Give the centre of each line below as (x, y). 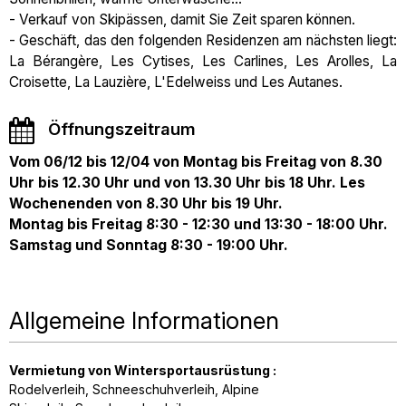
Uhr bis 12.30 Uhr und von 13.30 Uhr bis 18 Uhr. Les (187, 183)
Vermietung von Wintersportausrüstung (141, 370)
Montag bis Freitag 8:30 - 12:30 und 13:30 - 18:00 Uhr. (198, 224)
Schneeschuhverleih (154, 389)
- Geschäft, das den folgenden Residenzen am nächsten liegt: (203, 40)
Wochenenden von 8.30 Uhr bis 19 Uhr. (146, 203)
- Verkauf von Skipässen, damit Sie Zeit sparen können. (182, 19)
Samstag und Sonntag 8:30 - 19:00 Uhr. (149, 245)
